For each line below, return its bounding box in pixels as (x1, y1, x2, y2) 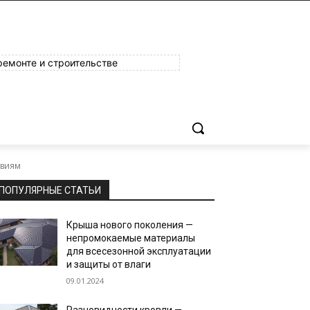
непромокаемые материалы (66, 232, 196, 244)
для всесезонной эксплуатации (66, 246, 212, 257)
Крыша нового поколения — (66, 219, 194, 230)
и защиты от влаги (66, 259, 152, 270)
